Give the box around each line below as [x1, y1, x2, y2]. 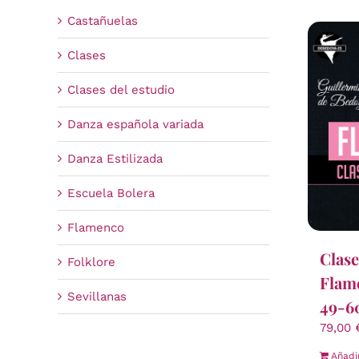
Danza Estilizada [67, 151, 163, 166]
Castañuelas [67, 13, 138, 28]
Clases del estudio [67, 82, 175, 97]
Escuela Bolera [67, 185, 155, 200]
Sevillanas [67, 288, 127, 304]
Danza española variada [67, 116, 204, 131]
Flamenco [67, 220, 124, 235]
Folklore [67, 254, 115, 269]
